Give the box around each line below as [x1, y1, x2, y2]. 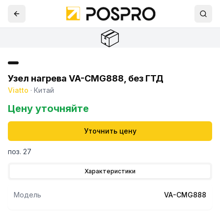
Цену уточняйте [8, 103, 89, 114]
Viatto [8, 86, 28, 94]
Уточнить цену [83, 127, 137, 135]
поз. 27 [8, 147, 31, 156]
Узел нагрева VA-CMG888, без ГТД [8, 73, 164, 83]
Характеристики [84, 167, 136, 175]
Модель [14, 191, 41, 199]
